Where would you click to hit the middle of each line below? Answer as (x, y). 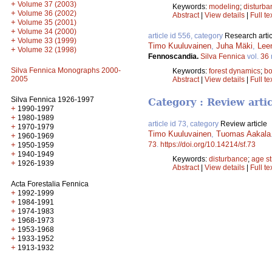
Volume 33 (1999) (47, 41)
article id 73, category (184, 124)
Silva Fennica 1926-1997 (53, 100)
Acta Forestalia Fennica (50, 184)
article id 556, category (186, 36)
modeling (224, 6)
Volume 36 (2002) (47, 13)
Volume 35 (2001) (47, 22)
